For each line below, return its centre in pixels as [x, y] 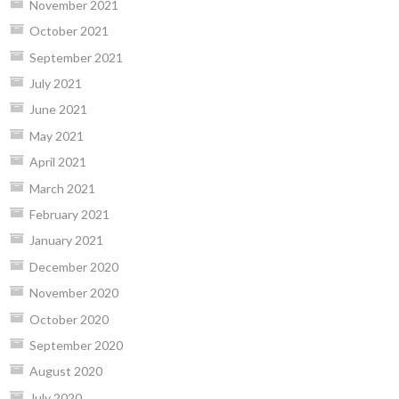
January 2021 [66, 240]
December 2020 [73, 266]
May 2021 [56, 135]
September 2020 [76, 345]
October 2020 [69, 319]
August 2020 [65, 371]
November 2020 [73, 293]
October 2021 [69, 31]
